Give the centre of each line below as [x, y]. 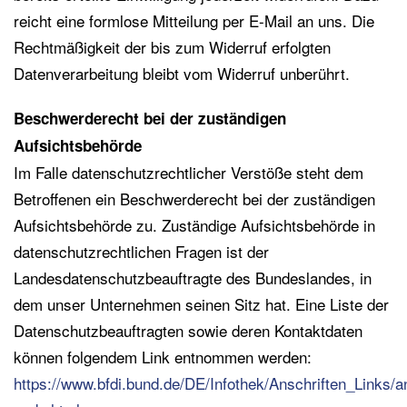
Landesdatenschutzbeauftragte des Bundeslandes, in [193, 278]
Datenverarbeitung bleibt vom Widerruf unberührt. [182, 73]
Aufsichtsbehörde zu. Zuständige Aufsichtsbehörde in [194, 225]
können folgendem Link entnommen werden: [163, 357]
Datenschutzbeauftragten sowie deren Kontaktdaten [188, 330]
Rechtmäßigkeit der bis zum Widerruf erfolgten [172, 47]
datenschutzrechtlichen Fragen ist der [141, 251]
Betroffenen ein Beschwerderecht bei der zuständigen [194, 199]
